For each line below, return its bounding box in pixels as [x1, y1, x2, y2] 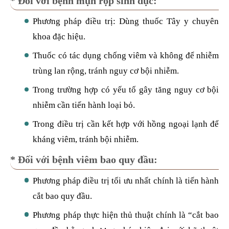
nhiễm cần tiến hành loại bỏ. [33, 100, 135, 110]
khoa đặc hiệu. [33, 32, 86, 42]
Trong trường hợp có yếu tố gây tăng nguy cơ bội [33, 85, 219, 95]
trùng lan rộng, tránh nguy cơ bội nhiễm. [33, 66, 179, 76]
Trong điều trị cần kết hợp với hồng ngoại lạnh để [33, 119, 219, 129]
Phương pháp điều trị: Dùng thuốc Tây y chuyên [33, 16, 219, 27]
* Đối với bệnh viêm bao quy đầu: [10, 154, 157, 166]
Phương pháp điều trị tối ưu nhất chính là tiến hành [33, 175, 219, 186]
